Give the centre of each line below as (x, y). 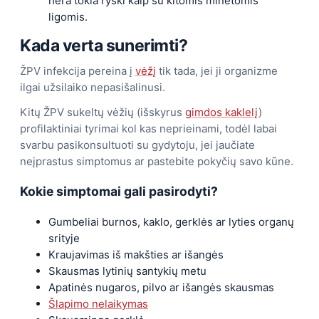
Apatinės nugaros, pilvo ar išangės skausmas (161, 287)
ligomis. (68, 16)
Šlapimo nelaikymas (98, 303)
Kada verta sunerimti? (104, 45)
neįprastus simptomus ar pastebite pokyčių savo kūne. (157, 161)
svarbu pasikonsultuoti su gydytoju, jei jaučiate (137, 145)
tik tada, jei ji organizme (217, 70)
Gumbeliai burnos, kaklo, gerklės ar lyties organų (171, 221)
